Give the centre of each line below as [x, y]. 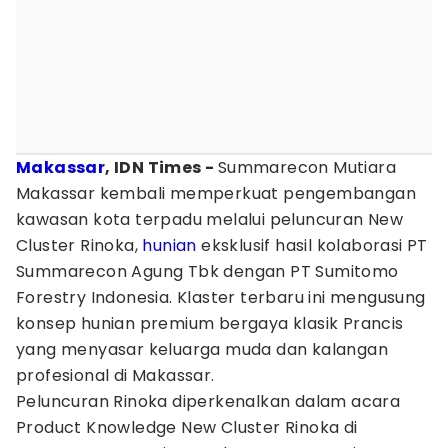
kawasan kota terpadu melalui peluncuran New [210, 219]
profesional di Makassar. [115, 375]
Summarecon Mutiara [307, 167]
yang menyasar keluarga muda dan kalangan [202, 349]
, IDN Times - [161, 167]
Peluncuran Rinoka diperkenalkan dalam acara [208, 401]
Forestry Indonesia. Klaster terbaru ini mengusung [221, 297]
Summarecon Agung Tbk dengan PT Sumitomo [207, 271]
